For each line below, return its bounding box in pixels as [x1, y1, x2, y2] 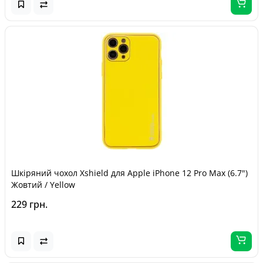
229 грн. [11, 197, 48, 211]
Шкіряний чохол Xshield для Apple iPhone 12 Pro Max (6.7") [11, 167, 248, 178]
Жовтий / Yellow [11, 178, 75, 190]
